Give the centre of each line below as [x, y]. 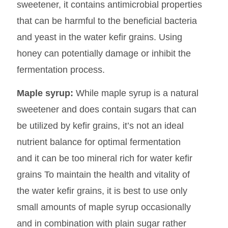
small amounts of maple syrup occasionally [104, 207]
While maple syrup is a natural [136, 93]
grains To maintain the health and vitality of [103, 174]
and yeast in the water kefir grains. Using [99, 37]
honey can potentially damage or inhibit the [104, 53]
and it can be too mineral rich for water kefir [104, 158]
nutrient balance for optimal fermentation [98, 142]
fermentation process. [61, 69]
